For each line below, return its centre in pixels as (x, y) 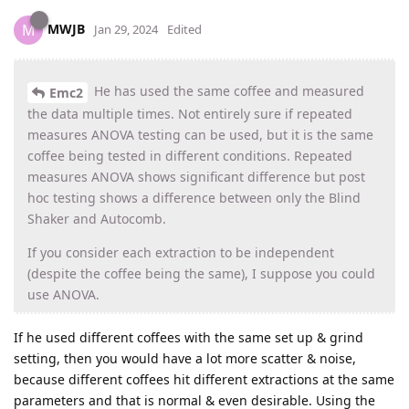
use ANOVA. (63, 295)
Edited (184, 30)
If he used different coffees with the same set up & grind (189, 338)
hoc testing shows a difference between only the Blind (194, 198)
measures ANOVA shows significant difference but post (196, 177)
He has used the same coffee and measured (227, 91)
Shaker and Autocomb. (97, 219)
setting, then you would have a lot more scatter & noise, (185, 359)
